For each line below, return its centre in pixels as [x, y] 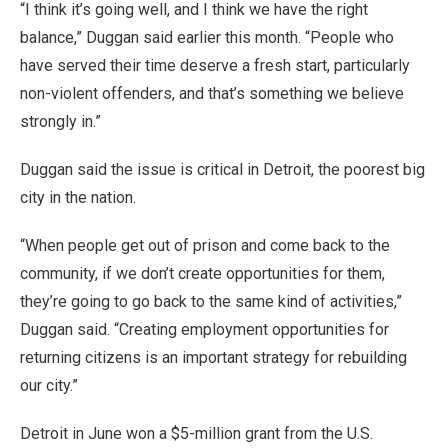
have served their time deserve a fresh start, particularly [215, 65]
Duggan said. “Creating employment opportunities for [204, 329]
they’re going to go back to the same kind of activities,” [211, 301]
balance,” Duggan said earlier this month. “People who [207, 37]
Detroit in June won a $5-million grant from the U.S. [196, 433]
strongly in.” [60, 121]
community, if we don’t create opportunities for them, [202, 273]
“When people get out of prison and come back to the [205, 245]
